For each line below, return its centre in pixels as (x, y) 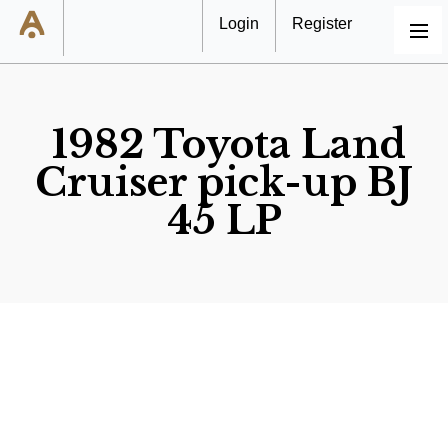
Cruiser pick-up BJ (224, 183)
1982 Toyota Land (228, 145)
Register (322, 23)
